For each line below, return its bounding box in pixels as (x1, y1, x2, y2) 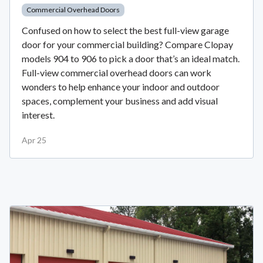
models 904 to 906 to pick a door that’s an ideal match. (22, 53, 240, 64)
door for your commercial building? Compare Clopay (22, 39, 233, 50)
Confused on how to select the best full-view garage (22, 25, 229, 36)
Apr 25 (22, 135, 46, 145)
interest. (22, 109, 55, 120)
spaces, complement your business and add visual (22, 95, 218, 106)
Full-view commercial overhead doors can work (22, 67, 211, 78)
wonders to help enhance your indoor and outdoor (22, 81, 220, 92)
